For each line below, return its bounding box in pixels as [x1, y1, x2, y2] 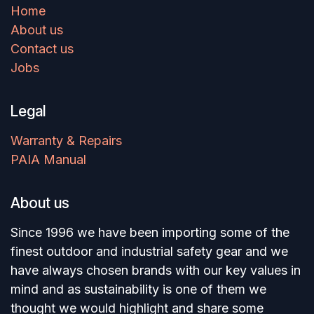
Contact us [11, 41, 74, 57]
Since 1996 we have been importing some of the [11, 225, 289, 240]
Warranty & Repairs [11, 133, 122, 149]
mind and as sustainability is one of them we [11, 282, 266, 297]
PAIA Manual [11, 152, 86, 168]
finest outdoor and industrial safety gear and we [11, 244, 288, 259]
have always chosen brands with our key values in [11, 263, 301, 278]
